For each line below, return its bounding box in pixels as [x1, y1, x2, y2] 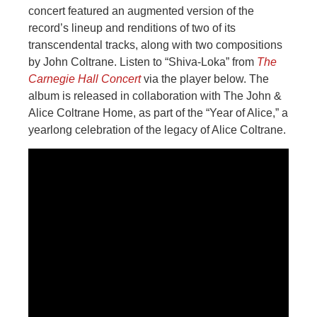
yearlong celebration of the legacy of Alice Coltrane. [28, 123, 286, 136]
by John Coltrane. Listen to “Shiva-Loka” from [28, 55, 257, 68]
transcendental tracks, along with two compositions [28, 38, 282, 51]
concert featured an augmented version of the [28, 4, 254, 17]
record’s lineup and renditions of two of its [28, 21, 236, 34]
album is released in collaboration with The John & [28, 89, 282, 102]
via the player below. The [141, 72, 269, 85]
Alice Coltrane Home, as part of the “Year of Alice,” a [28, 106, 288, 119]
